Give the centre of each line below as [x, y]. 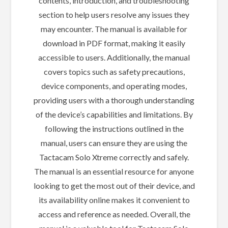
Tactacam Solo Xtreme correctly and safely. [114, 157]
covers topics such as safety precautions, [114, 71]
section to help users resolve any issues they [114, 14]
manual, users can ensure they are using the [114, 142]
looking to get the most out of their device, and [114, 185]
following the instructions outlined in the [114, 128]
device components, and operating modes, [114, 85]
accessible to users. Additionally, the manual [114, 57]
